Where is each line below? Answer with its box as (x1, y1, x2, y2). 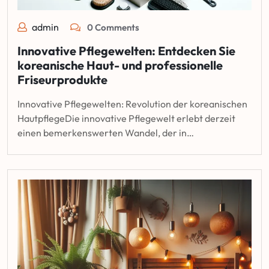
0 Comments (85, 21, 139, 33)
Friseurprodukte (17, 71, 107, 87)
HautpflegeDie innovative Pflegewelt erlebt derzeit (17, 112, 235, 124)
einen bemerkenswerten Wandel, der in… (17, 126, 194, 139)
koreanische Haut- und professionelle (17, 57, 223, 73)
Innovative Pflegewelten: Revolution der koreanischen (17, 97, 247, 110)
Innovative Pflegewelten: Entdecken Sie (17, 43, 235, 58)
